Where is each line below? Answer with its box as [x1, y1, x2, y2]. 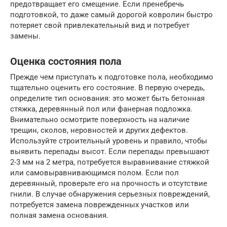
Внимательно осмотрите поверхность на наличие [10, 115, 190, 124]
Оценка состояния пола [10, 56, 122, 68]
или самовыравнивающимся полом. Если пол [10, 168, 179, 177]
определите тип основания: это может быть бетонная [10, 94, 205, 103]
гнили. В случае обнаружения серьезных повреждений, [10, 190, 210, 199]
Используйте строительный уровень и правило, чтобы [10, 136, 207, 145]
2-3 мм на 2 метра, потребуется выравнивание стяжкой [10, 158, 209, 167]
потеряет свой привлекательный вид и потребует [10, 21, 190, 30]
